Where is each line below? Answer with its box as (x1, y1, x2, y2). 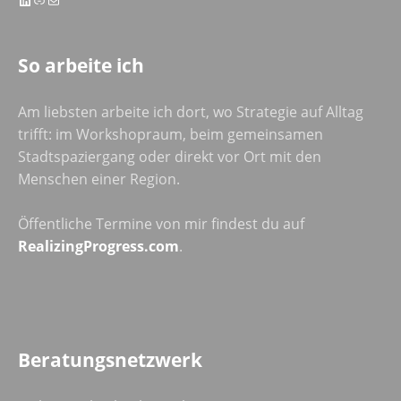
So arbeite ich (18, 52, 144, 78)
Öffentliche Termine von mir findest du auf (18, 213, 304, 234)
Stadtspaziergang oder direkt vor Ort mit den (18, 146, 321, 166)
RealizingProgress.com (18, 235, 179, 256)
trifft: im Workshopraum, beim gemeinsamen (18, 124, 323, 144)
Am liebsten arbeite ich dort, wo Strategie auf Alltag (18, 101, 363, 122)
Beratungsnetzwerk (18, 346, 202, 372)
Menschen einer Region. (18, 168, 180, 189)
